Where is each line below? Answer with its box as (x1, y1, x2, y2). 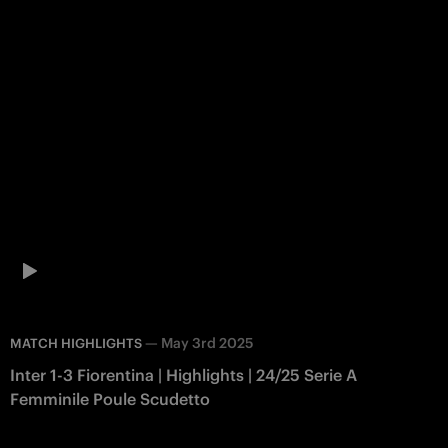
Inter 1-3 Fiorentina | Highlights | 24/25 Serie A (10, 364, 357, 385)
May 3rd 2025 (161, 333, 253, 352)
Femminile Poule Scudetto (10, 388, 210, 409)
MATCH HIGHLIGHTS (10, 334, 142, 352)
